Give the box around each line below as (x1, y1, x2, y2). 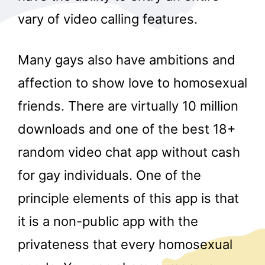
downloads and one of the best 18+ (18, 121, 236, 137)
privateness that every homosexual (18, 237, 232, 253)
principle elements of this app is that (18, 190, 239, 206)
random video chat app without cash (18, 144, 240, 160)
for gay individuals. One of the (18, 167, 201, 183)
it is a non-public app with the (18, 214, 198, 230)
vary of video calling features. (18, 11, 198, 27)
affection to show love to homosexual (18, 75, 247, 91)
